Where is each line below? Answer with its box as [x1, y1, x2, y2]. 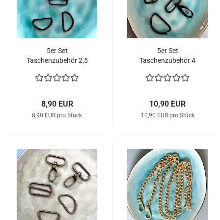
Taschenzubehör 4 [139, 56, 195, 64]
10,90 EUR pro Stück [140, 112, 194, 119]
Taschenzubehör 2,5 [26, 56, 88, 64]
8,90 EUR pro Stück [32, 112, 82, 119]
